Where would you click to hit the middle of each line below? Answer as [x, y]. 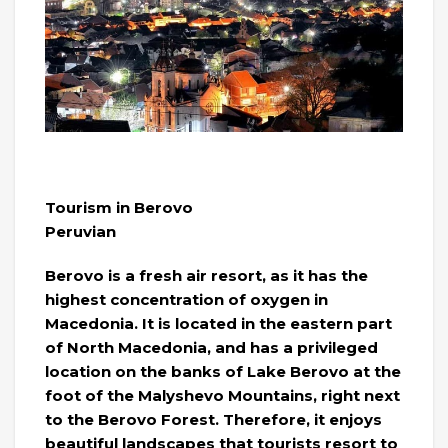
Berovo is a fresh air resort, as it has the [206, 275]
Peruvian [80, 231]
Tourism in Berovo [119, 207]
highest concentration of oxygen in [186, 299]
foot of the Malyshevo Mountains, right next [222, 395]
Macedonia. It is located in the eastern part [218, 323]
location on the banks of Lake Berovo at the [223, 371]
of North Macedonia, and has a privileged [211, 347]
